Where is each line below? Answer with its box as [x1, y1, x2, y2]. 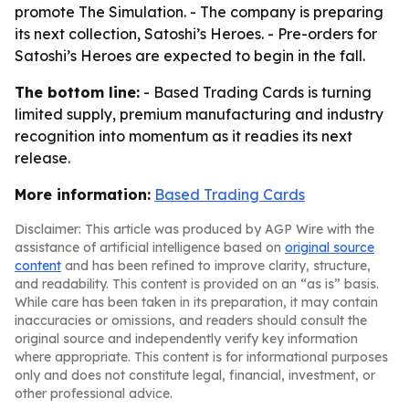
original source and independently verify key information [15, 330, 358, 347]
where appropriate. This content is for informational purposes [15, 349, 388, 365]
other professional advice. [15, 385, 173, 402]
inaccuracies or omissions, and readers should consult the [15, 312, 367, 329]
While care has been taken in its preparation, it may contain [15, 294, 378, 310]
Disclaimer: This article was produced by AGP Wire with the [15, 221, 374, 237]
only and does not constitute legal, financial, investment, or [15, 367, 375, 383]
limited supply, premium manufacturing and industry [15, 105, 383, 123]
